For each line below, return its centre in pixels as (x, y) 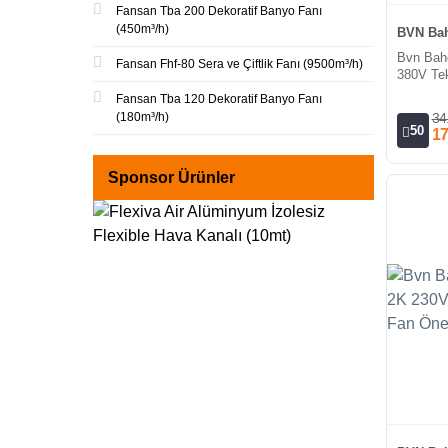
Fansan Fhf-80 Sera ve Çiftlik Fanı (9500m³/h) (239, 64)
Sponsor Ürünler (171, 177)
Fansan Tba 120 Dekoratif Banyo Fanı (219, 99)
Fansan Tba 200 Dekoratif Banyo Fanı (219, 11)
